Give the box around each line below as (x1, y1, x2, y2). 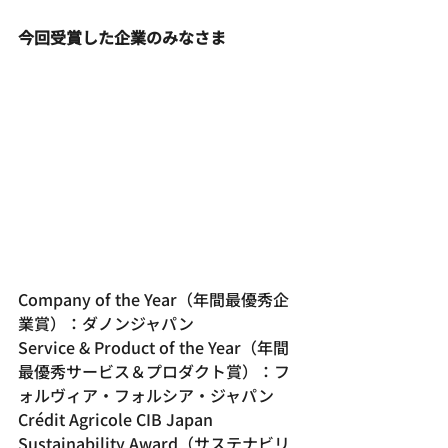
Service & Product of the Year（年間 (18, 334, 289, 359)
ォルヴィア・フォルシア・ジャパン (18, 382, 274, 407)
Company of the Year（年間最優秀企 (18, 286, 289, 311)
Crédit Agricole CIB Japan (18, 406, 217, 431)
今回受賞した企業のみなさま (18, 25, 226, 50)
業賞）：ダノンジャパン (18, 310, 194, 335)
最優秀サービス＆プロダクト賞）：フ (18, 358, 290, 383)
